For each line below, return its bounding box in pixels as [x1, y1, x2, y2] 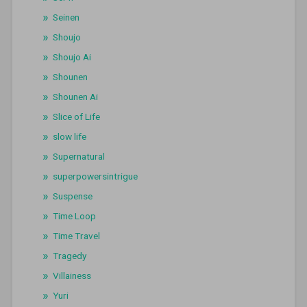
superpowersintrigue [52, 171, 138, 182]
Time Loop [52, 210, 96, 222]
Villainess [52, 270, 91, 282]
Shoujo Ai [52, 51, 91, 63]
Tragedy [52, 250, 86, 262]
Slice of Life [52, 111, 100, 123]
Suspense [52, 191, 93, 202]
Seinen [52, 12, 79, 23]
